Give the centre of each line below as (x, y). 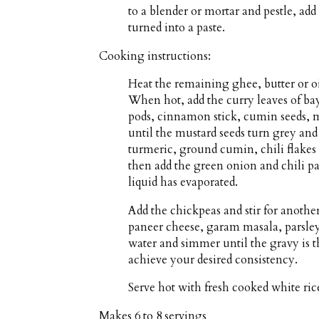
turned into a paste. (177, 28)
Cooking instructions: (155, 56)
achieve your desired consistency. (213, 260)
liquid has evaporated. (183, 183)
